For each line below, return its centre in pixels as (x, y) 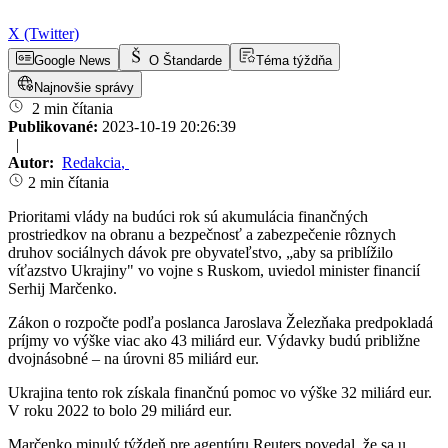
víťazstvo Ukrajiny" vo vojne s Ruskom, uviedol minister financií (214, 271)
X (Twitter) (43, 34)
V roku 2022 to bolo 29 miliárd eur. (120, 411)
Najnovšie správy (84, 88)
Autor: (33, 163)
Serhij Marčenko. (62, 289)
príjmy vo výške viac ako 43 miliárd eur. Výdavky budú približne (214, 341)
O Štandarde (185, 61)
